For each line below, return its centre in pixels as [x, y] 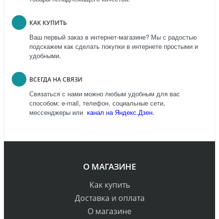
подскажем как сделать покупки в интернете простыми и [114, 46]
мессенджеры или [57, 112]
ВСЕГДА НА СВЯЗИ [56, 79]
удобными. [45, 55]
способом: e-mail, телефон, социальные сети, [97, 103]
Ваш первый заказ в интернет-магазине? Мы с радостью [113, 37]
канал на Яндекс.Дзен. [120, 112]
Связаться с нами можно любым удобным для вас [105, 93]
